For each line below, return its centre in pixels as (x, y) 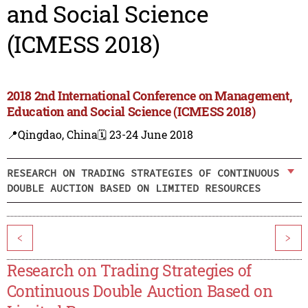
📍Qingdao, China (52, 135)
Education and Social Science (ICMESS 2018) (131, 112)
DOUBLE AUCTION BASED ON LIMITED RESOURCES (133, 188)
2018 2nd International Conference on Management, (149, 96)
